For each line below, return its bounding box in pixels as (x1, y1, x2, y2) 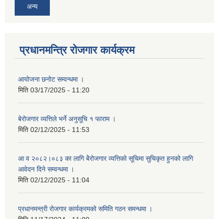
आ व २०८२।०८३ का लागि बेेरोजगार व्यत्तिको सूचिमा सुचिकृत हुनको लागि (18, 154, 193, 163)
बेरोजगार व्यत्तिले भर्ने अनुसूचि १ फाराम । (18, 115, 116, 123)
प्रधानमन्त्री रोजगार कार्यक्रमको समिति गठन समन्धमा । (18, 205, 153, 213)
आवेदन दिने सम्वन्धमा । (18, 165, 74, 174)
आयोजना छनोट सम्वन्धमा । (18, 75, 84, 84)
